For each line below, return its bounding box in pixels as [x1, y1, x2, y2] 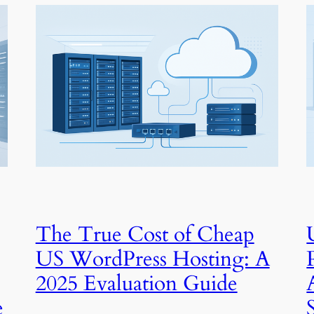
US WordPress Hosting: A [35, 245, 270, 273]
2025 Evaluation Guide [35, 269, 238, 298]
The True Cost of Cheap [35, 220, 254, 249]
